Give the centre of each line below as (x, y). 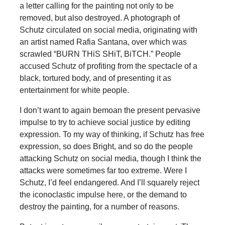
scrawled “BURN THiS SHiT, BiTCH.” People (100, 54)
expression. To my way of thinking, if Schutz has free (112, 134)
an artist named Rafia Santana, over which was (103, 42)
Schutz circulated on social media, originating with (108, 30)
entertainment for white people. (74, 90)
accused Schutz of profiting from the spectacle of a (108, 66)
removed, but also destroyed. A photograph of (99, 18)
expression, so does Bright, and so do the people (106, 146)
